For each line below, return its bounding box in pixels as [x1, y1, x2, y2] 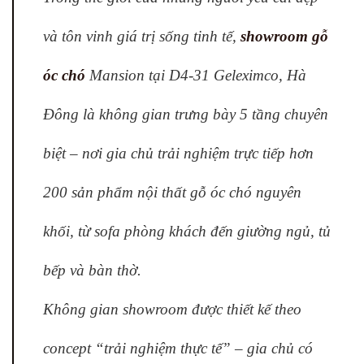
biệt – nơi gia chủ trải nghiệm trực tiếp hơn [43, 144, 314, 162]
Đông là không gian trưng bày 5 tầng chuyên [43, 105, 328, 123]
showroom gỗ [240, 27, 328, 45]
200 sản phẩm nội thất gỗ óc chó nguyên [43, 183, 301, 201]
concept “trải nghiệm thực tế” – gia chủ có [43, 339, 313, 357]
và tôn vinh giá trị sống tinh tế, [43, 27, 240, 45]
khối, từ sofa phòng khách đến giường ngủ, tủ [43, 222, 331, 240]
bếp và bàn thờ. [43, 261, 141, 279]
